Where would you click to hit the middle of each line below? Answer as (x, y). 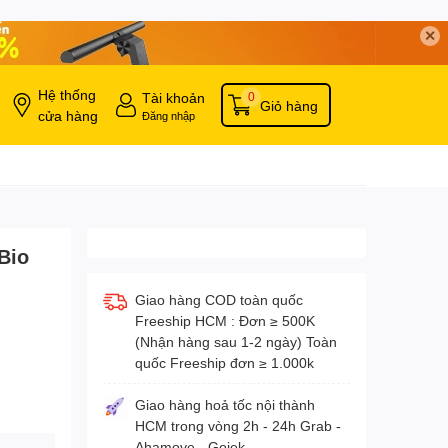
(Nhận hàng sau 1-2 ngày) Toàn (235, 342)
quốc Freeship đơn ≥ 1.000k (224, 363)
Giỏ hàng (289, 105)
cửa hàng (68, 116)
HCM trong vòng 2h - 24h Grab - (237, 426)
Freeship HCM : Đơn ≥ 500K (224, 321)
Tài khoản (173, 97)
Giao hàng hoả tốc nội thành (224, 405)
